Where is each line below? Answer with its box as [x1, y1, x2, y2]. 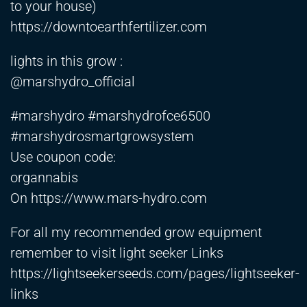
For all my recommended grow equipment [10, 224, 262, 241]
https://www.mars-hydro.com [31, 190, 207, 207]
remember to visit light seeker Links [10, 245, 223, 262]
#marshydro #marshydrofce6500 [10, 108, 210, 125]
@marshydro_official [10, 73, 135, 90]
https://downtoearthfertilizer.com [10, 19, 207, 36]
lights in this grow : [10, 53, 123, 70]
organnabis [10, 169, 78, 186]
